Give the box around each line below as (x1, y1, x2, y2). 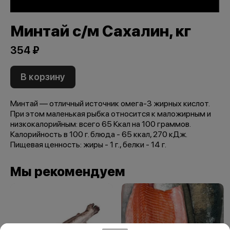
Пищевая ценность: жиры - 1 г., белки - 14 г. (10, 140, 166, 150)
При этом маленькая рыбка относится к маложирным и (10, 109, 211, 119)
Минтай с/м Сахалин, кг (10, 22, 191, 41)
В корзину (21, 71, 65, 83)
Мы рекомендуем (10, 164, 125, 180)
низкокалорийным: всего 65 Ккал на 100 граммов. (10, 119, 190, 129)
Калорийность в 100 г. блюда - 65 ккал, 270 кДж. (10, 129, 187, 140)
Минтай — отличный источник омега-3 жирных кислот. (10, 99, 209, 109)
